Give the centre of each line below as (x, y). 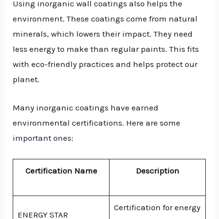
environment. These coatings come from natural (105, 18)
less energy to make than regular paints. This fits (106, 49)
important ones (42, 138)
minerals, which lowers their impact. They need (103, 33)
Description (157, 171)
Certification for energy (157, 208)
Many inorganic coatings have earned (86, 108)
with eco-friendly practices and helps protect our (105, 64)
